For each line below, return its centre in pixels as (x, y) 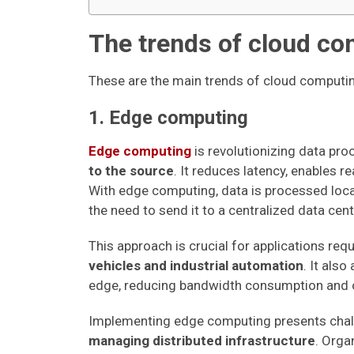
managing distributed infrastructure (202, 341)
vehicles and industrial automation (196, 265)
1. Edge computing (168, 118)
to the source (131, 171)
